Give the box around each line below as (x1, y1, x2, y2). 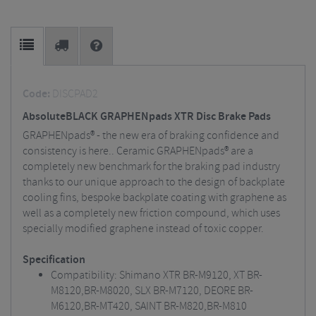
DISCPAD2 (52, 87, 98, 102)
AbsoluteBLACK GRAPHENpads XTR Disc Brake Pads (23, 109, 271, 124)
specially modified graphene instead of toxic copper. (23, 221, 266, 236)
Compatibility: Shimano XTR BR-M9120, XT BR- (51, 268, 262, 283)
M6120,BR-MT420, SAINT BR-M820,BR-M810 (51, 299, 247, 314)
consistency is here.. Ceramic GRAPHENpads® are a (23, 144, 253, 159)
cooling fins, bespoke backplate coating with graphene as (23, 190, 286, 205)
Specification (23, 253, 85, 267)
